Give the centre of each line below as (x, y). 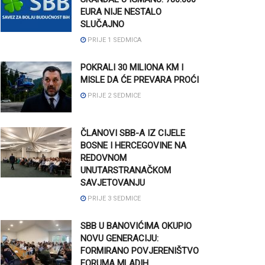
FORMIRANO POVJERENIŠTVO (140, 251)
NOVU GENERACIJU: (119, 238)
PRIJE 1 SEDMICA (114, 40)
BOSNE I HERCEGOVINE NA (133, 145)
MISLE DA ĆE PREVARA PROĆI (140, 80)
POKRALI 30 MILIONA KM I (132, 67)
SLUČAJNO (102, 24)
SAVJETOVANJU (113, 182)
